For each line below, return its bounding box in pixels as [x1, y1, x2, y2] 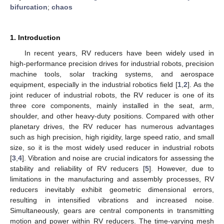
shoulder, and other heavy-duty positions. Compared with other [10, 111, 214, 120]
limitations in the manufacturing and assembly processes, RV [10, 174, 214, 183]
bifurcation [10, 2, 47, 11]
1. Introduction [10, 33, 60, 41]
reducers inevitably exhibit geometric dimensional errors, [10, 185, 214, 193]
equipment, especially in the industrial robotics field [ [10, 80, 178, 88]
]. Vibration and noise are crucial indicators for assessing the [22, 153, 214, 162]
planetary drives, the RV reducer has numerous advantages [10, 122, 214, 130]
